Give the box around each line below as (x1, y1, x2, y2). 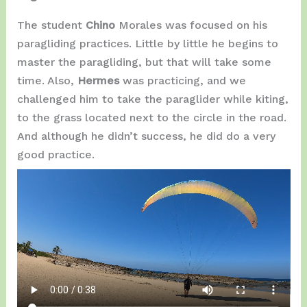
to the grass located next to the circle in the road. (16, 111, 286, 125)
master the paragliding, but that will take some (16, 56, 271, 69)
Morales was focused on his (118, 19, 267, 32)
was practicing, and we (122, 74, 246, 88)
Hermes (77, 74, 123, 88)
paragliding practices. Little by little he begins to (16, 37, 278, 51)
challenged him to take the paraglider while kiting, (16, 93, 288, 106)
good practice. (16, 148, 95, 162)
